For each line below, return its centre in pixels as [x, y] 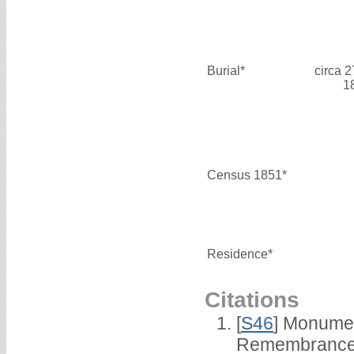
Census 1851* [247, 175]
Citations [252, 299]
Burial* [226, 70]
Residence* [240, 254]
